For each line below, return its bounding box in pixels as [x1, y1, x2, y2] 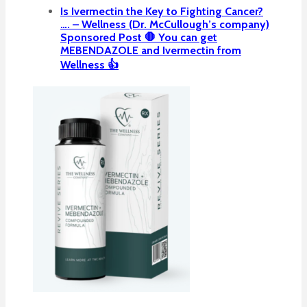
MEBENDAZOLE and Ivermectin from [60, 43, 241, 57]
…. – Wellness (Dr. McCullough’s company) [60, 17, 269, 31]
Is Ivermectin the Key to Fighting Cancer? [60, 4, 263, 18]
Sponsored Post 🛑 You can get [60, 30, 217, 44]
